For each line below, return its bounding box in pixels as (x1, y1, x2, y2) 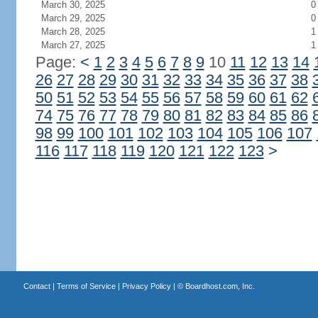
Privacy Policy (121, 282, 171, 290)
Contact (23, 282, 50, 290)
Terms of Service (56, 282, 116, 290)
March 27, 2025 (40, 40, 105, 50)
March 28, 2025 (40, 26, 105, 37)
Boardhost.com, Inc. (185, 282, 255, 290)
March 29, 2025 (40, 13, 105, 23)
